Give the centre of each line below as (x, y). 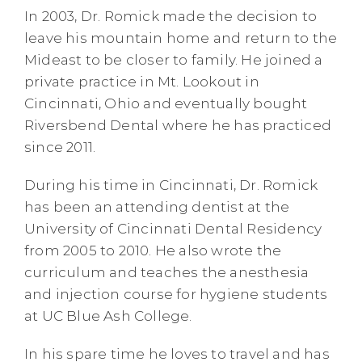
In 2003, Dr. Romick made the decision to (171, 16)
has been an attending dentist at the (157, 206)
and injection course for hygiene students (176, 294)
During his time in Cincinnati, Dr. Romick (171, 185)
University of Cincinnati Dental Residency (173, 228)
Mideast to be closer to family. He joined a (174, 59)
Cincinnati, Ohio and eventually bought (166, 103)
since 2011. (62, 147)
